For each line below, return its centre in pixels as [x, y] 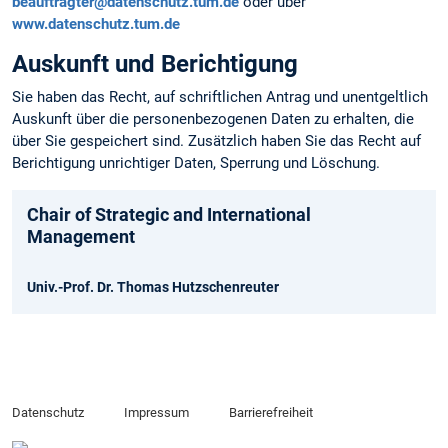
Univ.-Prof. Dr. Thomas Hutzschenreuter [153, 286]
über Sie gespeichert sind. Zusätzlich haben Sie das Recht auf [216, 141]
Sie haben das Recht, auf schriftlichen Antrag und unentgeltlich [220, 97]
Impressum [156, 413]
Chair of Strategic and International [169, 214]
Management [81, 236]
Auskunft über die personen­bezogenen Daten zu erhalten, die [213, 119]
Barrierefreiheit [270, 413]
